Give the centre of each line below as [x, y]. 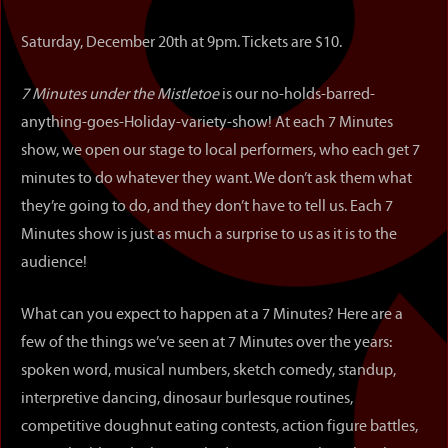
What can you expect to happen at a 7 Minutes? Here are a [212, 315]
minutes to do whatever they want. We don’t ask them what [216, 179]
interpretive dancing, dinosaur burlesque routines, [187, 399]
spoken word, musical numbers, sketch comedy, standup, [208, 371]
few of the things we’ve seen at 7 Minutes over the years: [206, 343]
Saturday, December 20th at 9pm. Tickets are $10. [181, 43]
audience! [54, 263]
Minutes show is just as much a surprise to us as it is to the [209, 235]
